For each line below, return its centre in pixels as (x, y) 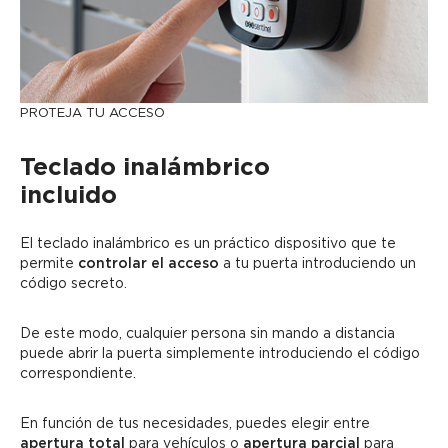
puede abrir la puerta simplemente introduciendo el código (220, 353)
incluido (68, 195)
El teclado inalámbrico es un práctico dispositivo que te (208, 243)
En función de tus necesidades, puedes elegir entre (195, 423)
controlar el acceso (148, 263)
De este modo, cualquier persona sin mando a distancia (207, 333)
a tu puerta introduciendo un (317, 263)
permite (49, 263)
